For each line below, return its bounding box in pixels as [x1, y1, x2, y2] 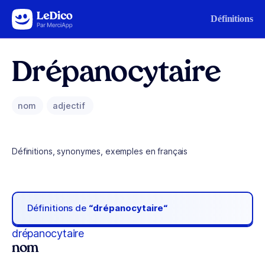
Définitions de [27, 202, 89, 214]
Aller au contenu [14, 11, 76, 21]
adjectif [53, 101, 88, 111]
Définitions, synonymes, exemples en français [12, 146, 188, 156]
